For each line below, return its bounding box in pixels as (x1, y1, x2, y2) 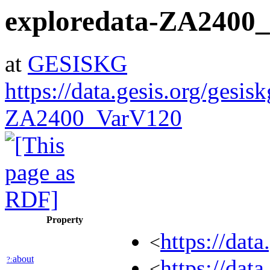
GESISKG (28, 51, 127, 77)
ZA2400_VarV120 (5, 105, 182, 131)
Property (46, 215, 83, 225)
